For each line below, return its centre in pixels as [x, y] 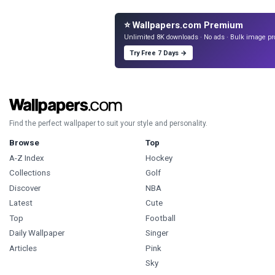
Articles [23, 248]
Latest [21, 203]
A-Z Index [27, 158]
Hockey [159, 158]
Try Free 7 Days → [158, 53]
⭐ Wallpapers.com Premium [184, 25]
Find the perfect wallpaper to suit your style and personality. [108, 123]
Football [160, 218]
